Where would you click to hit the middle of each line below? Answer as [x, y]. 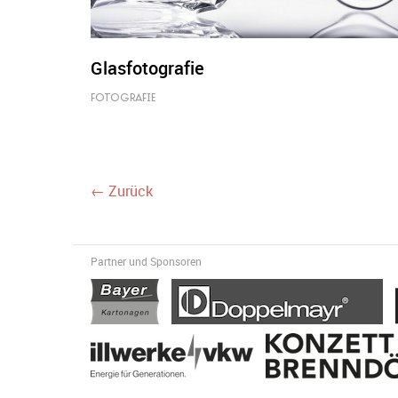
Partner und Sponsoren [146, 261]
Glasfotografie [147, 68]
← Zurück [122, 191]
